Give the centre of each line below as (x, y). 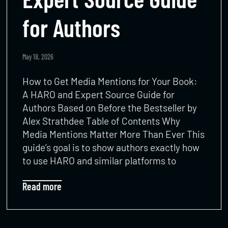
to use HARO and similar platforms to (99, 160)
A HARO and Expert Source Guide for (99, 94)
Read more (42, 186)
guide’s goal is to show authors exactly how (111, 147)
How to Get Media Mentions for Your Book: (110, 81)
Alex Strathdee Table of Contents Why (102, 121)
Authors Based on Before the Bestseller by (110, 107)
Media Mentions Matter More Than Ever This (114, 134)
